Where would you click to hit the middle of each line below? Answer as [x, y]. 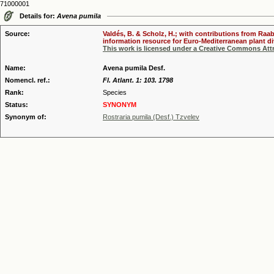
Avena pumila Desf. [134, 68]
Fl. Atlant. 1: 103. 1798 [138, 80]
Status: [17, 105]
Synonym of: [26, 117]
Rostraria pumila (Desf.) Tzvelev [151, 117]
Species [115, 92]
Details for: [38, 16]
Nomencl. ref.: [28, 80]
